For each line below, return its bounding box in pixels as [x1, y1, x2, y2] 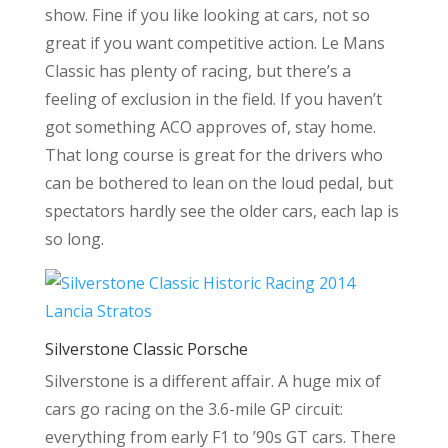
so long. [44, 228, 104, 250]
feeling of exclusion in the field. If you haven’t [44, 88, 382, 110]
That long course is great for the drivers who [44, 144, 383, 166]
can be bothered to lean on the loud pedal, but [44, 172, 393, 194]
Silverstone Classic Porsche [44, 338, 248, 360]
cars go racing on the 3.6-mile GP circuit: [44, 398, 343, 420]
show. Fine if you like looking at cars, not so [44, 4, 370, 26]
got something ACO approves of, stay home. [44, 116, 376, 138]
